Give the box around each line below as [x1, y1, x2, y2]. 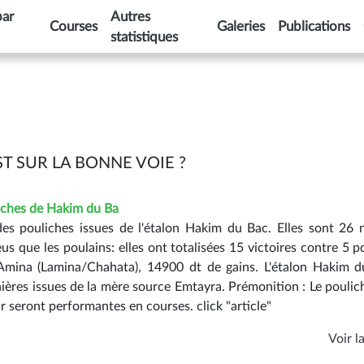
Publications [278, 19, 351, 33]
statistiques [110, 29, 178, 44]
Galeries [217, 19, 266, 33]
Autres [110, 9, 150, 24]
